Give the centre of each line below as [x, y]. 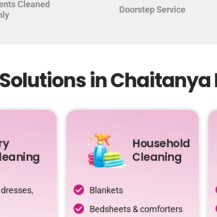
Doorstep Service [152, 10]
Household [161, 143]
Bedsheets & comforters [136, 209]
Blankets [106, 190]
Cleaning [157, 157]
